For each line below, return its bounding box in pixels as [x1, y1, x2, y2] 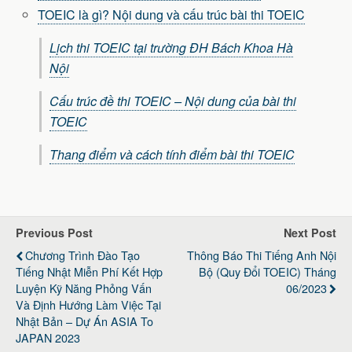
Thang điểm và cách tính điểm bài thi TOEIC [49, 145, 295, 164]
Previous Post [16, 225, 93, 241]
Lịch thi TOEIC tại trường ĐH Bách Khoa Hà [49, 38, 293, 57]
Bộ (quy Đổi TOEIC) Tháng [199, 263, 336, 280]
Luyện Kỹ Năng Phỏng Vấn [16, 280, 152, 297]
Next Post [284, 225, 336, 241]
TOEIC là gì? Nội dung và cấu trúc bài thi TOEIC [38, 5, 306, 24]
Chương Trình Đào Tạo [25, 247, 140, 264]
